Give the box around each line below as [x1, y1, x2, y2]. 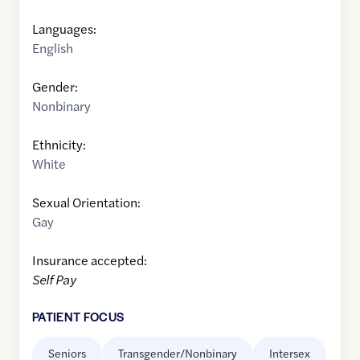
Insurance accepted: [32, 251, 147, 270]
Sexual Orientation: [32, 193, 141, 212]
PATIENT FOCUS [32, 308, 125, 325]
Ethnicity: [32, 135, 86, 154]
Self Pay [32, 270, 76, 289]
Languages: [32, 19, 96, 39]
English [32, 39, 73, 58]
